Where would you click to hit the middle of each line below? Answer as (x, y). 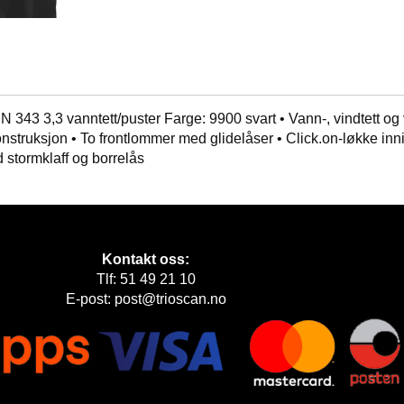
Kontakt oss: (146, 259)
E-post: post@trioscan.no (146, 298)
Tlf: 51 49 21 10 (146, 279)
